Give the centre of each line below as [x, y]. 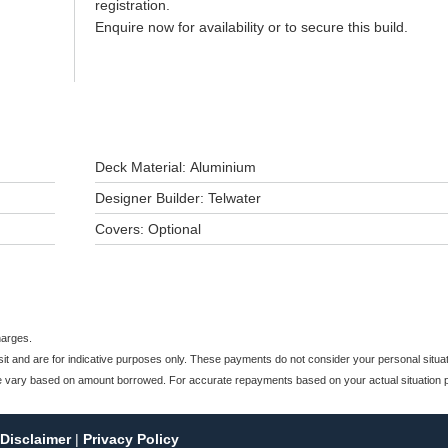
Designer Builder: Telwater [177, 198]
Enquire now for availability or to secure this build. [253, 27]
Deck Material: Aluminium [175, 167]
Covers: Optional [147, 229]
